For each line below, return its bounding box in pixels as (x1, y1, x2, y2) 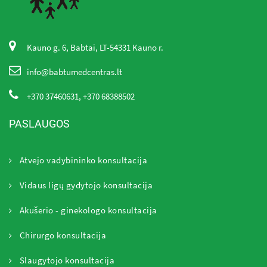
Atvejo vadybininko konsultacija (19, 154, 147, 166)
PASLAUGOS (9, 117, 70, 130)
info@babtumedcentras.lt (27, 66, 122, 77)
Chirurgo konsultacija (19, 229, 106, 241)
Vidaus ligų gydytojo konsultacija (19, 179, 153, 191)
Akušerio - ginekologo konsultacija (19, 204, 157, 216)
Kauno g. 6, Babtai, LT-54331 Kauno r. (27, 41, 163, 53)
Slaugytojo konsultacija (19, 254, 114, 266)
